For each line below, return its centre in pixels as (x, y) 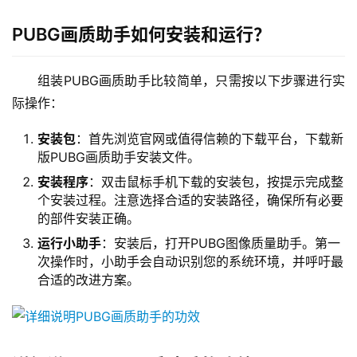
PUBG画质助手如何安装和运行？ (141, 35)
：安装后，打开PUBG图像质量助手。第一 (221, 243)
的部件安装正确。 (88, 219)
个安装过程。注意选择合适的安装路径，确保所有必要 (190, 200)
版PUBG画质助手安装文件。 (119, 157)
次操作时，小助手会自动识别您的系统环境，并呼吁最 (190, 262)
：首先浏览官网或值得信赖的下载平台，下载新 (210, 139)
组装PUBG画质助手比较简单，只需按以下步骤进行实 (191, 81)
